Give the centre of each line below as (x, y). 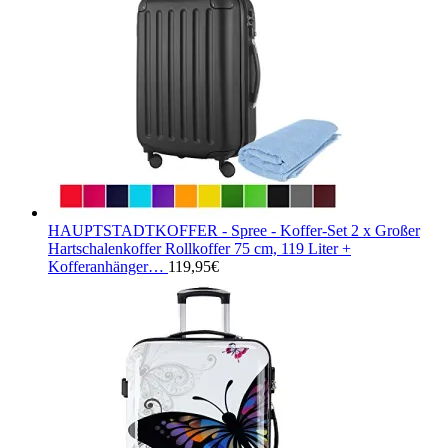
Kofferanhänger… (106, 266)
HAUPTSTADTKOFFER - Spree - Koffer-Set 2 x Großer (234, 230)
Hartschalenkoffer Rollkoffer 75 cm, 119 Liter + (199, 248)
